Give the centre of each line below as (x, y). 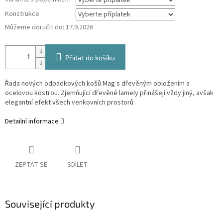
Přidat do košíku (90, 58)
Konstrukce (22, 14)
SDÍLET (77, 165)
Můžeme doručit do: (35, 28)
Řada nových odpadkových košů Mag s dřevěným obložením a (97, 84)
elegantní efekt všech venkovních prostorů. (70, 103)
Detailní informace (32, 122)
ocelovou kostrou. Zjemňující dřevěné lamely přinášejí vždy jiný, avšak (109, 93)
